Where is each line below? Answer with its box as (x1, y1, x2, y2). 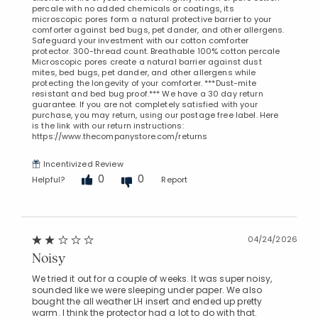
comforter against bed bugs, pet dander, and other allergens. (32, 23, 285, 35)
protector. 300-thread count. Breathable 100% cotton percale (32, 45, 280, 57)
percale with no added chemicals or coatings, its (32, 2, 234, 14)
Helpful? (32, 174, 65, 186)
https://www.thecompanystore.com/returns (32, 130, 208, 142)
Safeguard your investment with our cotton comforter (32, 34, 249, 46)
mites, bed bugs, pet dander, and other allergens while (32, 66, 256, 78)
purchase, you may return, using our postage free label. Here (32, 109, 279, 121)
